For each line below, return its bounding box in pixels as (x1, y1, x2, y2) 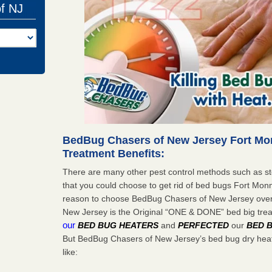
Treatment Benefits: (63, 147, 165, 160)
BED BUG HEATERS (78, 220, 159, 230)
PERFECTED (178, 220, 229, 230)
